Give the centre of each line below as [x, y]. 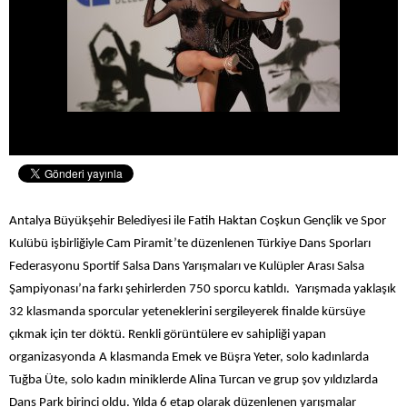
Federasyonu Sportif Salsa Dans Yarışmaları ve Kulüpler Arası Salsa [187, 267]
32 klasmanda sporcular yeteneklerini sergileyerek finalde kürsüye [187, 313]
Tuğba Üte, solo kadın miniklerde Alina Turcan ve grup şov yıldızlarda [194, 381]
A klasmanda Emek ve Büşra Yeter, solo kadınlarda [234, 358]
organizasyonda [52, 358]
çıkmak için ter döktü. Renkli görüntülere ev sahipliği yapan [168, 335]
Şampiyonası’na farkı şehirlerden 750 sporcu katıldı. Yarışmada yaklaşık [203, 290]
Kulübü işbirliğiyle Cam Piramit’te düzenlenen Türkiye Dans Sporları [190, 244]
